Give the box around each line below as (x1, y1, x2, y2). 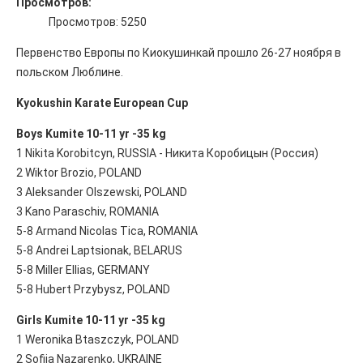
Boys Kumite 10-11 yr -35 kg (16, 126, 166, 140)
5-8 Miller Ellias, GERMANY (16, 263, 150, 276)
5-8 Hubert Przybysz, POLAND (16, 282, 170, 296)
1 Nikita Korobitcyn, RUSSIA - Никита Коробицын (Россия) (16, 146, 318, 160)
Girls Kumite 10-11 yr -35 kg (16, 313, 165, 327)
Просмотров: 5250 (49, 15, 147, 28)
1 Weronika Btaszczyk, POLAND (16, 332, 179, 346)
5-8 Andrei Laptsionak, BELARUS (16, 243, 182, 257)
